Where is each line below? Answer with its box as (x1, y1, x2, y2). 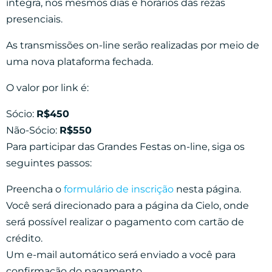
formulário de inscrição (64, 183, 174, 195)
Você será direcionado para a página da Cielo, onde (6, 199, 249, 211)
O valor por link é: (6, 81, 89, 93)
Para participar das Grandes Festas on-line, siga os (6, 140, 245, 152)
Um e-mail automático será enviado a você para (6, 248, 236, 260)
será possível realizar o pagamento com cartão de (6, 216, 244, 228)
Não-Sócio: (6, 124, 59, 136)
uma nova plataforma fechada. (6, 55, 153, 67)
